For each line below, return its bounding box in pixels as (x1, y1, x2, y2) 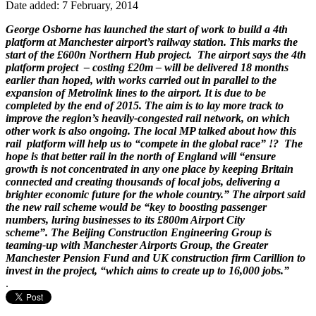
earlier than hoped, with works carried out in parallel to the (6, 73, 276, 86)
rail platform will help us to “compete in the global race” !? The (6, 137, 303, 150)
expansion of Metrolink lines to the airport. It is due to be (6, 86, 266, 99)
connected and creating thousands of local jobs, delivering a (6, 175, 280, 188)
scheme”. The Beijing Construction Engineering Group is (6, 226, 272, 238)
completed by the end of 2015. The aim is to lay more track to (6, 99, 284, 111)
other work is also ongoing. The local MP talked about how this (6, 124, 296, 137)
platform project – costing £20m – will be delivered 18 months (6, 61, 288, 73)
